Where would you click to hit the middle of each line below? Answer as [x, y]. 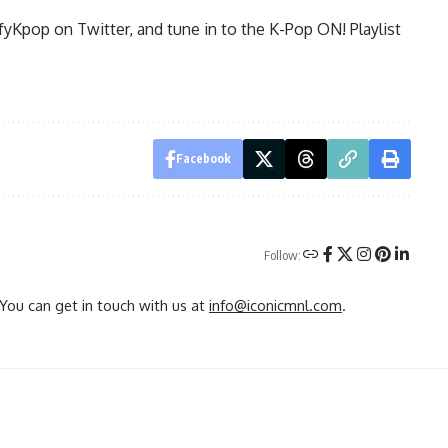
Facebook [203, 158]
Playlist [373, 29]
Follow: [282, 255]
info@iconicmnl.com [275, 304]
